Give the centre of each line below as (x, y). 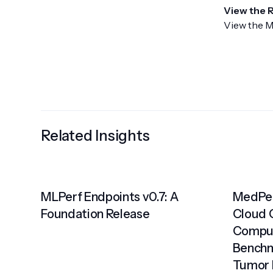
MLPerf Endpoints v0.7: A (110, 197)
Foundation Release (95, 214)
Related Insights (95, 135)
